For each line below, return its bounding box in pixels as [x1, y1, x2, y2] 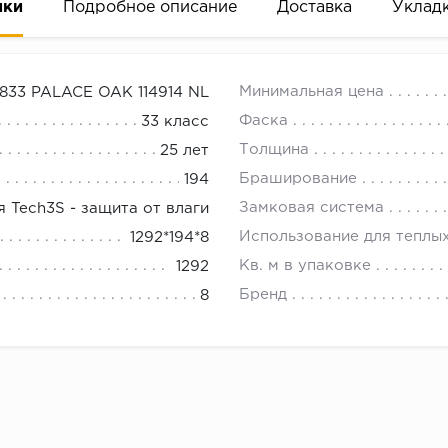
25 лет [160, 144, 209, 158]
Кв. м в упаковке [239, 259, 371, 273]
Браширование [239, 172, 357, 186]
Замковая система [239, 201, 384, 215]
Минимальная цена [239, 85, 384, 99]
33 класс [141, 115, 209, 129]
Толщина [239, 143, 309, 157]
